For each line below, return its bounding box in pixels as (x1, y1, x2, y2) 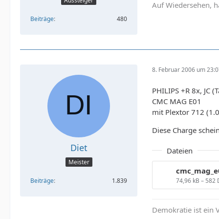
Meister (68, 158, 89, 167)
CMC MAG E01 (152, 96, 201, 106)
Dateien (167, 145, 193, 155)
